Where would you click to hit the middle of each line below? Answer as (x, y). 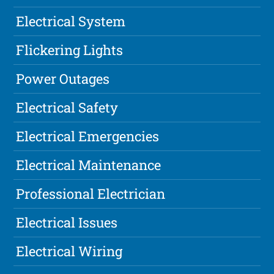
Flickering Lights (70, 50)
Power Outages (63, 79)
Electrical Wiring (69, 251)
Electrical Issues (67, 223)
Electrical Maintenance (89, 165)
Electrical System (71, 21)
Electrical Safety (67, 108)
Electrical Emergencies (88, 136)
